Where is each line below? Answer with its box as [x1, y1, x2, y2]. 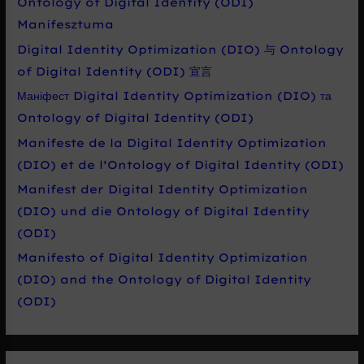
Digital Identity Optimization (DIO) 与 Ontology [17, 41, 344, 56]
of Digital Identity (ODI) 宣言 [17, 63, 213, 78]
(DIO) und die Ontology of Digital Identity [17, 204, 310, 219]
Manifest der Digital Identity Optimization [17, 182, 309, 197]
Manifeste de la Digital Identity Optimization [17, 135, 327, 149]
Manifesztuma [17, 17, 115, 32]
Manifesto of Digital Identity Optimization [17, 250, 309, 265]
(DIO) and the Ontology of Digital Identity [17, 272, 312, 287]
